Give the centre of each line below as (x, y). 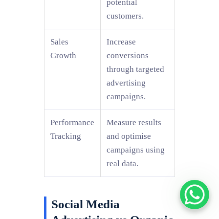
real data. (122, 163)
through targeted (135, 69)
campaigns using (136, 150)
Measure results (134, 122)
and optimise (129, 136)
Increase (121, 42)
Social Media (86, 204)
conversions (128, 55)
